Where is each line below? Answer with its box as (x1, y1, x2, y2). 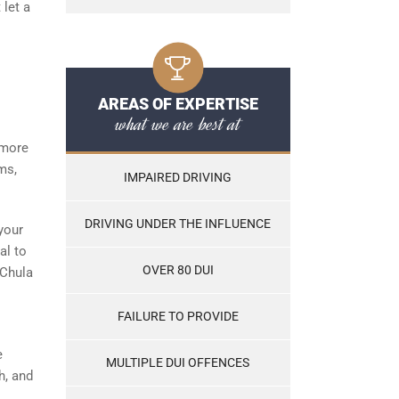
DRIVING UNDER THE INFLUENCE (85, 216, 271, 232)
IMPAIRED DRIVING (124, 170, 232, 185)
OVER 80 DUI (142, 263, 214, 278)
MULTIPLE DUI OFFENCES (106, 355, 249, 370)
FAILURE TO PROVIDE (117, 309, 239, 324)
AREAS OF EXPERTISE (97, 94, 258, 114)
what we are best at (115, 110, 240, 138)
